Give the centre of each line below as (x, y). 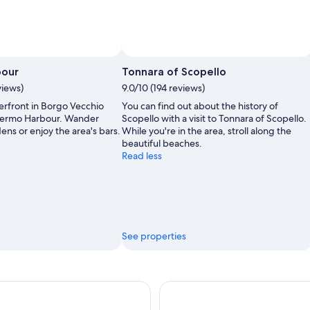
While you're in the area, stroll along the (207, 130)
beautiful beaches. (162, 143)
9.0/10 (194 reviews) (163, 88)
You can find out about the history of (200, 106)
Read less (142, 155)
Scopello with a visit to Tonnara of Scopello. (214, 118)
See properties (154, 236)
